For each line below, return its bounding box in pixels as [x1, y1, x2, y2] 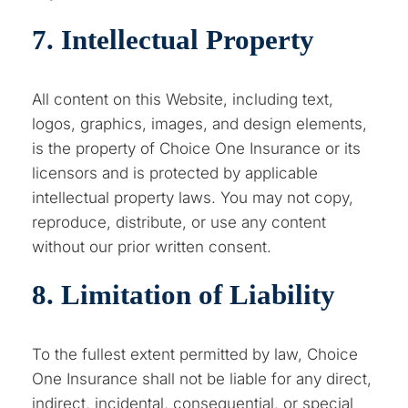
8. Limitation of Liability [32, 278, 336, 311]
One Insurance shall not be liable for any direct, [32, 369, 372, 388]
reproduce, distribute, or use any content [32, 212, 327, 231]
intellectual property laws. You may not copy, [32, 188, 354, 207]
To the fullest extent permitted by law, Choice [32, 344, 359, 363]
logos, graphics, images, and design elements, [32, 114, 368, 133]
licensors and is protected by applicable [32, 163, 319, 182]
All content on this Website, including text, [32, 89, 334, 108]
